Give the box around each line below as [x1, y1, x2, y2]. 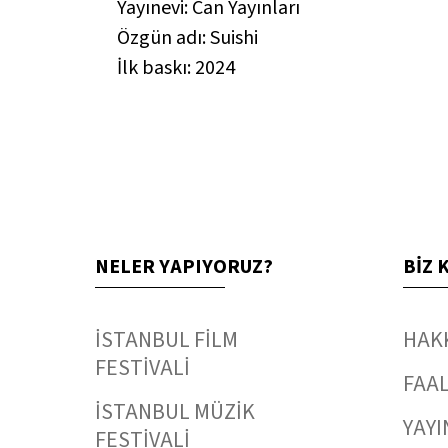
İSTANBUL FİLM [95, 323, 238, 356]
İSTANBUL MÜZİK [95, 395, 255, 428]
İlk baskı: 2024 [117, 53, 235, 82]
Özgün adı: [117, 23, 210, 52]
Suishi [210, 23, 258, 52]
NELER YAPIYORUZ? [95, 252, 273, 281]
